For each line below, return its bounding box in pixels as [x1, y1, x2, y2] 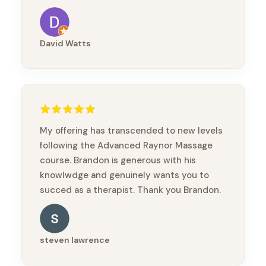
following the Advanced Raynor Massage [40, 140, 213, 152]
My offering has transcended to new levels [40, 125, 223, 137]
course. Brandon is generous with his [40, 154, 196, 167]
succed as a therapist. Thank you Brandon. [40, 184, 221, 197]
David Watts [40, 38, 91, 49]
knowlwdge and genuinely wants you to [40, 169, 209, 182]
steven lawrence [40, 235, 110, 246]
